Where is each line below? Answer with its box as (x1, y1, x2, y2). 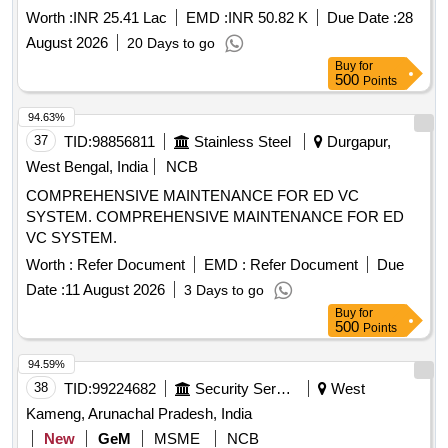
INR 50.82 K (228, 9, 308, 27)
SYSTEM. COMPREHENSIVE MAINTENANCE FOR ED (26, 208, 404, 226)
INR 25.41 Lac (73, 9, 167, 27)
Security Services (276, 380, 291, 398)
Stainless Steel (194, 133, 291, 151)
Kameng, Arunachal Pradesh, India (26, 405, 252, 423)
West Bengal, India (26, 158, 148, 176)
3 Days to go (184, 282, 264, 299)
